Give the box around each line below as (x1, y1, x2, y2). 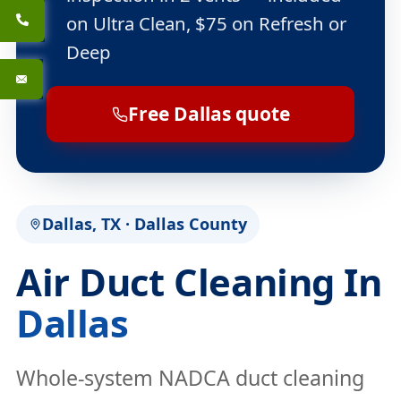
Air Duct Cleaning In (16, 256, 382, 307)
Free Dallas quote (127, 101, 290, 126)
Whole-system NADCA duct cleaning (16, 363, 364, 392)
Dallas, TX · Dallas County (42, 213, 247, 235)
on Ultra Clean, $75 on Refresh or (66, 11, 346, 36)
